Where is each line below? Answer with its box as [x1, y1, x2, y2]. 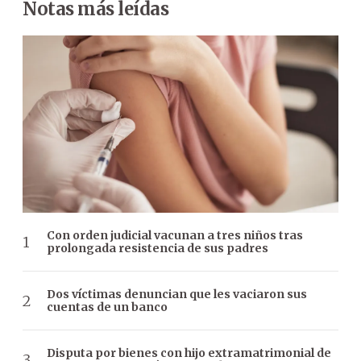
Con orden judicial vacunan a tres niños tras [47, 228, 303, 243]
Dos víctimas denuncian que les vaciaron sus [47, 287, 307, 302]
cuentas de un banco [47, 300, 168, 315]
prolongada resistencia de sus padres [47, 241, 268, 256]
